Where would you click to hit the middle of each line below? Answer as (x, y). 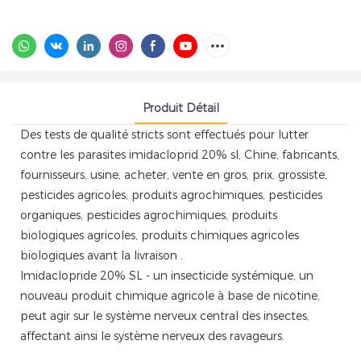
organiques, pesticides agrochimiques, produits (149, 215)
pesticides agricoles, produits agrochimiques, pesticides (171, 195)
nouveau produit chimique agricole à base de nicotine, (170, 295)
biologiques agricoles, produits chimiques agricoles (160, 235)
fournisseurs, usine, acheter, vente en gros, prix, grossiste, (174, 174)
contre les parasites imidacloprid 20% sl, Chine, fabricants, (180, 154)
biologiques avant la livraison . (102, 255)
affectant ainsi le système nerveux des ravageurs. (152, 336)
